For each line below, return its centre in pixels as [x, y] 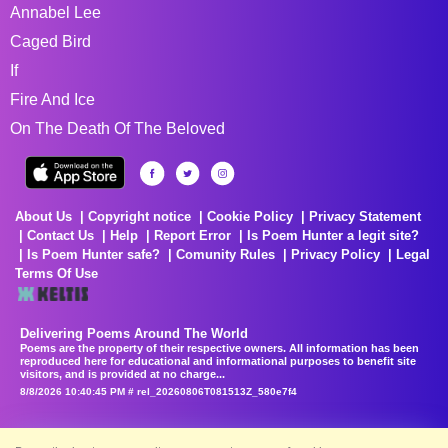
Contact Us [60, 235]
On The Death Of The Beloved [117, 128]
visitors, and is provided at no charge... [122, 373]
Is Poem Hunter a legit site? [333, 235]
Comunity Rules [225, 254]
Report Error [192, 235]
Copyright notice [139, 216]
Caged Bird [50, 41]
